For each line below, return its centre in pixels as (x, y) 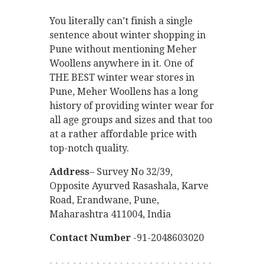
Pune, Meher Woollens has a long (124, 91)
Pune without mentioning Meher (123, 49)
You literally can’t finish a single (121, 21)
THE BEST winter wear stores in (122, 77)
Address (70, 171)
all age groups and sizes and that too (131, 120)
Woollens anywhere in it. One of (121, 63)
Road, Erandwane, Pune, (104, 200)
